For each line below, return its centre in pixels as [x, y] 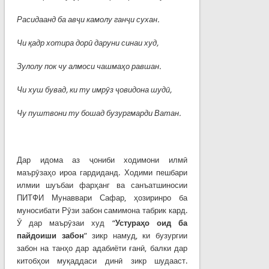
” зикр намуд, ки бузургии [136, 235]
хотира [60, 43]
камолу [99, 19]
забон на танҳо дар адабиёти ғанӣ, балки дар [102, 248]
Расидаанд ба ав [46, 19]
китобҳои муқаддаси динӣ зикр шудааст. [102, 261]
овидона [134, 89]
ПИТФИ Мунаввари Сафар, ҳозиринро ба [102, 198]
